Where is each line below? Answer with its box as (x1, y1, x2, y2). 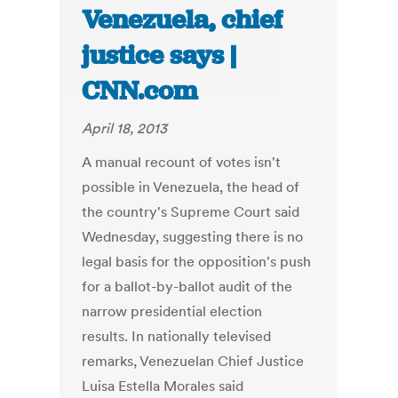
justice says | (82, 38, 237, 73)
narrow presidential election (82, 302, 263, 321)
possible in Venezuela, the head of (82, 178, 300, 196)
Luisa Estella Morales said (82, 377, 244, 395)
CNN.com (82, 74, 198, 108)
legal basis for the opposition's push (82, 252, 312, 271)
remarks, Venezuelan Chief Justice (82, 352, 305, 370)
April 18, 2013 (82, 119, 168, 138)
